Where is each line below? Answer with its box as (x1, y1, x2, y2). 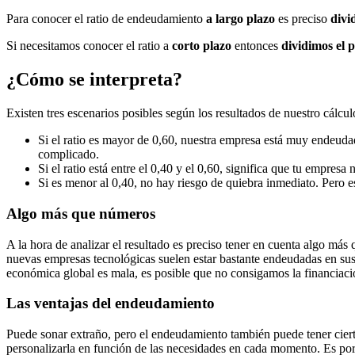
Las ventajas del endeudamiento (6, 295, 215, 312)
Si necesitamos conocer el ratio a (6, 39, 172, 53)
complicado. (38, 147, 99, 162)
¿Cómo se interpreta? (6, 69, 182, 90)
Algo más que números (6, 204, 155, 222)
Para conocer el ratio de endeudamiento (6, 12, 206, 26)
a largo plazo (206, 12, 275, 26)
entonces (231, 39, 281, 53)
